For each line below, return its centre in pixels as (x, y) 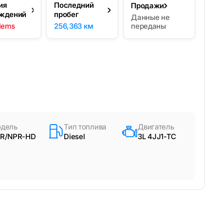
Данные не (150, 18)
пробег (66, 15)
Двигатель (156, 127)
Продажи (147, 6)
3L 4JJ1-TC (157, 137)
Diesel (74, 137)
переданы (148, 26)
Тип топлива (85, 127)
